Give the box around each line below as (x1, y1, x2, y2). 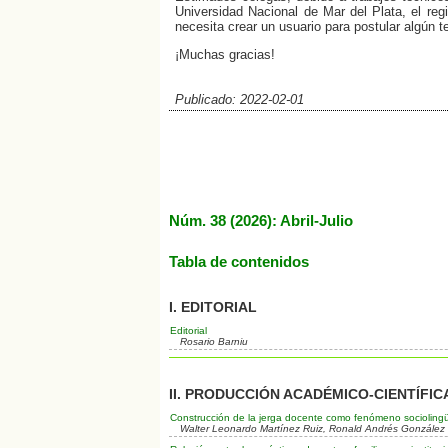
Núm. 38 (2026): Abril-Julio (168, 212, 353, 230)
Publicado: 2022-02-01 (175, 91, 305, 107)
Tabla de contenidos (168, 253, 309, 270)
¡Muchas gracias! (175, 47, 276, 63)
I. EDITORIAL (168, 298, 257, 315)
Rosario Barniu (179, 336, 248, 348)
